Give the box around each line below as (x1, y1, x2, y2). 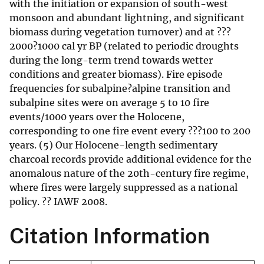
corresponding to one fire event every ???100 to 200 (9, 125, 250, 137)
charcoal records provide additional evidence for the (9, 153, 252, 166)
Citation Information (9, 223, 210, 249)
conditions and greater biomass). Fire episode (9, 68, 223, 81)
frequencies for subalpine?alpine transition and (9, 82, 230, 95)
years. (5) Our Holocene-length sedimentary (9, 139, 217, 151)
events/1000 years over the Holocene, (9, 111, 184, 123)
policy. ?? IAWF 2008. (9, 196, 107, 208)
